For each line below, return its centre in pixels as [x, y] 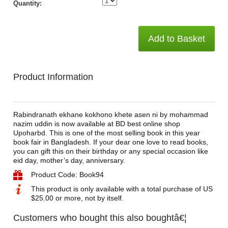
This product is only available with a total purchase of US [122, 189]
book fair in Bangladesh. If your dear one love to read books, [110, 142]
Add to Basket [177, 39]
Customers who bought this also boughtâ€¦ [100, 218]
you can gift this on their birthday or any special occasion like [110, 151]
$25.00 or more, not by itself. [77, 198]
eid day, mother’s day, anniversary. [69, 160]
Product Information [53, 77]
